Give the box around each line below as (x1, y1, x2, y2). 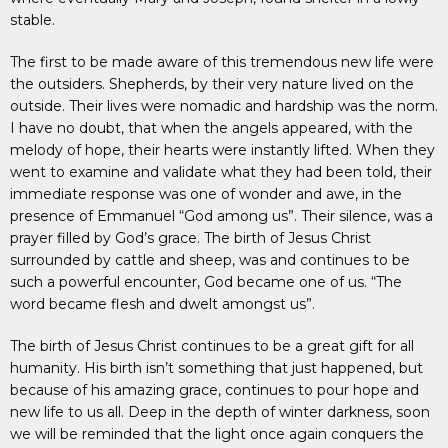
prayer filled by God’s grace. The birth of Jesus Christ (10, 229, 371, 247)
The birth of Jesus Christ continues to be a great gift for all (10, 337, 414, 355)
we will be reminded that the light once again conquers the (10, 425, 424, 443)
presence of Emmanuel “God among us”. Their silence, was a (10, 207, 433, 225)
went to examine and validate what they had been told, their (10, 163, 432, 181)
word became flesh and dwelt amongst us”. (10, 295, 315, 313)
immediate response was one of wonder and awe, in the (10, 185, 402, 203)
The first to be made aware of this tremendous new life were (10, 53, 434, 71)
